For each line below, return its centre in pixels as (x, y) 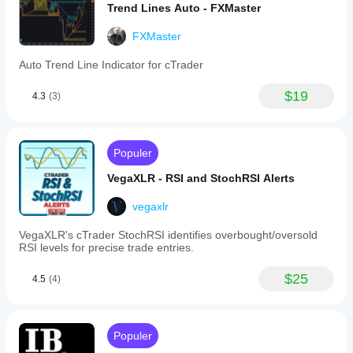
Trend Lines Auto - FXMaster (184, 8)
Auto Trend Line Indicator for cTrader (111, 65)
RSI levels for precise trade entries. (106, 247)
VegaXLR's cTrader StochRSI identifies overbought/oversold (168, 235)
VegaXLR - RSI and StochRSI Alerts (201, 178)
